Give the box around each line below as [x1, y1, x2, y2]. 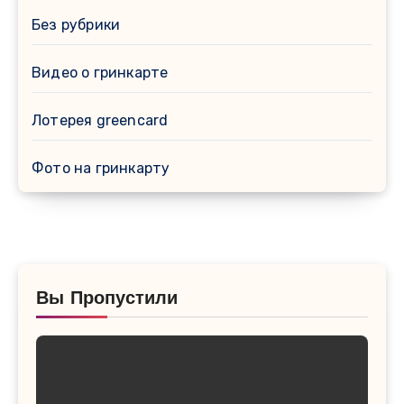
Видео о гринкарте [32, 63, 169, 81]
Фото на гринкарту [32, 159, 170, 177]
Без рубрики [32, 15, 121, 33]
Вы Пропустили [36, 289, 178, 308]
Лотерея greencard [32, 111, 169, 129]
